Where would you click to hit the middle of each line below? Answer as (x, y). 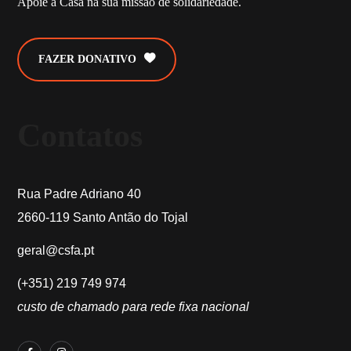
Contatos (80, 135)
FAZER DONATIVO (88, 59)
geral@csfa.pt (56, 250)
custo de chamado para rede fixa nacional (134, 306)
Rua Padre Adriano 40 (80, 194)
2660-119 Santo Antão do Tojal (103, 217)
